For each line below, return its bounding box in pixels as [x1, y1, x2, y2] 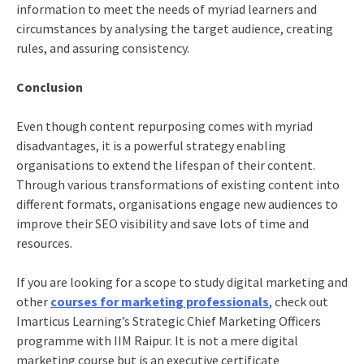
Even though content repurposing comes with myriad [15, 117, 313, 134]
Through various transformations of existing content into [15, 175, 340, 193]
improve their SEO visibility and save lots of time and [15, 214, 309, 232]
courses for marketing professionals [50, 292, 269, 310]
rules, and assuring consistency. [15, 39, 189, 56]
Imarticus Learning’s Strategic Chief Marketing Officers [15, 312, 321, 329]
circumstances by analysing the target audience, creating [15, 19, 333, 37]
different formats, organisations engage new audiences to [15, 195, 338, 212]
